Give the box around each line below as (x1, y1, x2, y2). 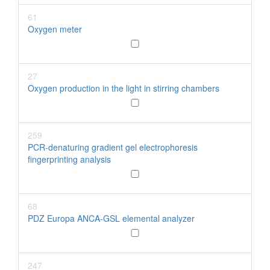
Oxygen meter (28, 23, 82, 35)
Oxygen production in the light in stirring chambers (28, 82, 219, 94)
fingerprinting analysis (28, 153, 111, 165)
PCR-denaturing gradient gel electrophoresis (28, 141, 198, 153)
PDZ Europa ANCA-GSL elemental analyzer (28, 212, 195, 224)
